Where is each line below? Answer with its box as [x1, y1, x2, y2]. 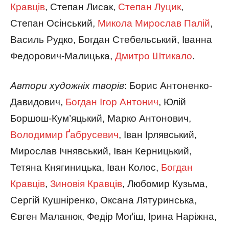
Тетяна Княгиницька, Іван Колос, [10, 162, 161, 173]
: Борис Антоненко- [124, 80, 212, 91]
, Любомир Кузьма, [122, 178, 210, 189]
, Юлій [158, 96, 186, 107]
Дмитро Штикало [115, 50, 192, 61]
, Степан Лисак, [45, 1, 118, 12]
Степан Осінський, [10, 17, 98, 29]
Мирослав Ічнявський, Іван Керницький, [10, 145, 192, 156]
